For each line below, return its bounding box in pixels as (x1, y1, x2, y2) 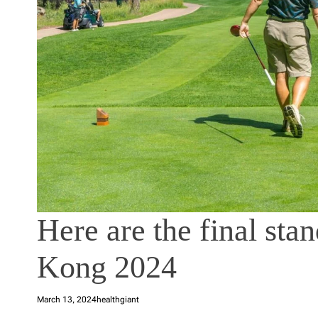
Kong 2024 (37, 250, 177, 285)
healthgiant (97, 295, 139, 305)
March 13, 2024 (37, 295, 97, 305)
